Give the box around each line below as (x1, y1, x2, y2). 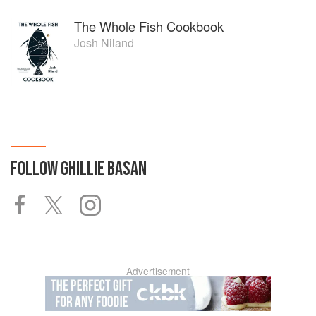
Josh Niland (74, 34, 134, 51)
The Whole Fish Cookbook (74, 16, 224, 35)
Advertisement (126, 263, 190, 278)
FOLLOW (11, 157, 61, 181)
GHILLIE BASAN (61, 157, 147, 181)
